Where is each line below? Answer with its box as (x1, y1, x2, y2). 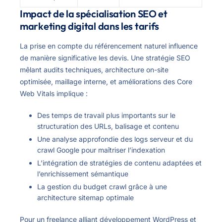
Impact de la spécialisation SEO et (20, 7, 167, 20)
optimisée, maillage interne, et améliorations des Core (20, 77, 192, 86)
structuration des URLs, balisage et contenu (37, 121, 179, 130)
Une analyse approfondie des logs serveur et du (37, 134, 193, 143)
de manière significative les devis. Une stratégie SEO (20, 53, 190, 62)
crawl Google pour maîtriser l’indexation (37, 145, 165, 154)
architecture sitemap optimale (37, 193, 134, 202)
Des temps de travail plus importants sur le (37, 111, 175, 119)
